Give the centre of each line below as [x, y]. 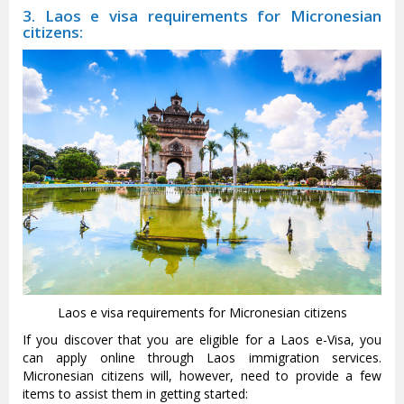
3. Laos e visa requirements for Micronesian [202, 16]
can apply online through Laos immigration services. [202, 358]
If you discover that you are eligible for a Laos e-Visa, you [202, 340]
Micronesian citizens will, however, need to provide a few [202, 376]
